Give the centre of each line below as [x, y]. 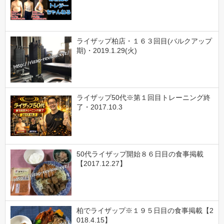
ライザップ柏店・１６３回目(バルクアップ [144, 41]
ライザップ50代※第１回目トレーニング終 [143, 97]
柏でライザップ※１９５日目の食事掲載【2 [145, 211]
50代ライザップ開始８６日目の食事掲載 [140, 154]
